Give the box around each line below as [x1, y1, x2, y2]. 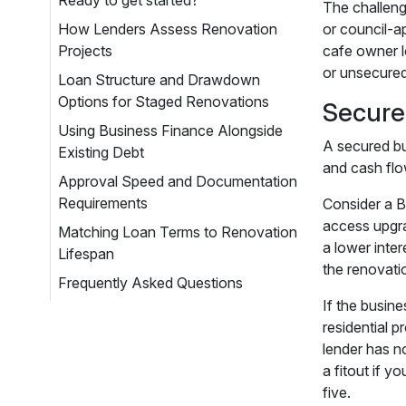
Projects [58, 42, 112, 60]
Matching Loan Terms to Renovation [58, 223, 297, 241]
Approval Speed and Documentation [58, 172, 297, 190]
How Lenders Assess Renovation [58, 20, 277, 38]
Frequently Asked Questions [58, 274, 243, 292]
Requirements [58, 194, 148, 212]
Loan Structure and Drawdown [58, 71, 260, 89]
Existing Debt [58, 143, 144, 161]
